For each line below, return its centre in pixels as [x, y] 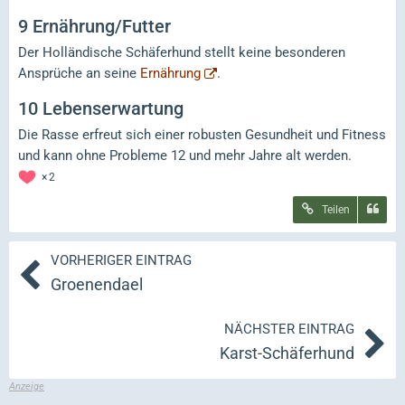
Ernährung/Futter [102, 26]
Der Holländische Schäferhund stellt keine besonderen [182, 52]
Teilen [336, 209]
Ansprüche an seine [79, 73]
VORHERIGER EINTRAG [121, 260]
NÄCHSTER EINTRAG [289, 329]
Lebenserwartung [113, 108]
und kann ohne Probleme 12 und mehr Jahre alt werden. [185, 155]
